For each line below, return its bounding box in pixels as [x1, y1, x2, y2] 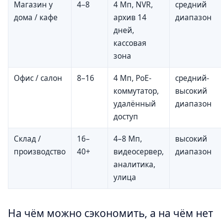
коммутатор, [113, 85, 159, 96]
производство [14, 146, 66, 157]
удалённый [113, 98, 156, 109]
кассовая [113, 37, 147, 48]
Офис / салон [14, 73, 62, 83]
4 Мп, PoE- [113, 73, 151, 83]
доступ [113, 111, 138, 122]
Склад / [14, 133, 41, 144]
